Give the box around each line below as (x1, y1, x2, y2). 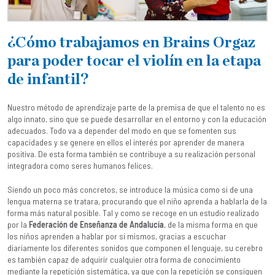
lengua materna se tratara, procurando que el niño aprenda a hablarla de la (7, 196, 267, 206)
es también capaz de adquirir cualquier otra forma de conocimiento (7, 254, 241, 265)
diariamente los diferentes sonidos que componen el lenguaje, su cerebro (7, 242, 263, 253)
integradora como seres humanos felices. (7, 160, 153, 171)
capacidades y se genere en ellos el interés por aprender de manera (7, 137, 244, 147)
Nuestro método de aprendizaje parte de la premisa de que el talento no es (7, 102, 265, 112)
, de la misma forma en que (164, 219, 258, 230)
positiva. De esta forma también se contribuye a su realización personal (7, 149, 255, 159)
